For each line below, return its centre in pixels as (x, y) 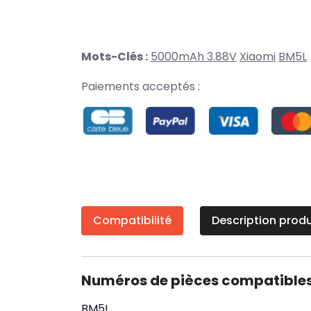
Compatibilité (132, 220)
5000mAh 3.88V (194, 57)
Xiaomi (258, 57)
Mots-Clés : (115, 57)
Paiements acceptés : (141, 86)
